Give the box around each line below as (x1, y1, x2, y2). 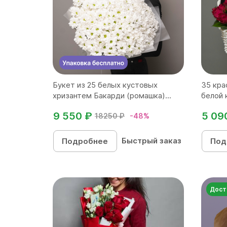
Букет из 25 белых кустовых (53, 80, 158, 90)
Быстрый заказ (121, 135, 181, 145)
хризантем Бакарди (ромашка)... (53, 90, 171, 100)
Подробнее (62, 136, 108, 146)
